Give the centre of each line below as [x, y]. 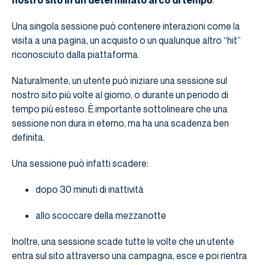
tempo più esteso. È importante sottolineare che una [120, 109]
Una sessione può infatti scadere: [80, 164]
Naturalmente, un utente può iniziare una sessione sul [119, 81]
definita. [28, 138]
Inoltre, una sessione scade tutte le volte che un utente [123, 242]
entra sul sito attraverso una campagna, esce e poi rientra [130, 256]
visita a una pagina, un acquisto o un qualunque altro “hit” [126, 41]
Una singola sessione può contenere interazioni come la [126, 26]
